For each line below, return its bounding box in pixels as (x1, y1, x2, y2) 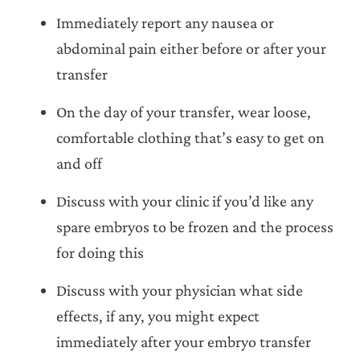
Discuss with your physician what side (56, 280, 303, 299)
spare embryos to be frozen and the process (56, 217, 333, 235)
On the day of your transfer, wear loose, (56, 102, 311, 121)
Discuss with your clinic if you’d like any (56, 191, 313, 210)
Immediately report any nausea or (56, 13, 274, 31)
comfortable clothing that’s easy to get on (56, 128, 325, 146)
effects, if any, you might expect (56, 306, 260, 325)
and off (56, 153, 102, 172)
